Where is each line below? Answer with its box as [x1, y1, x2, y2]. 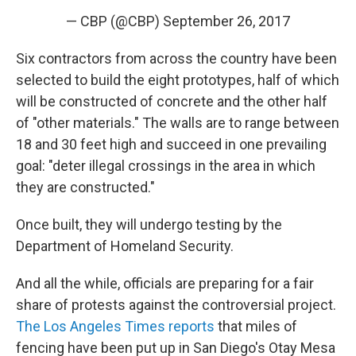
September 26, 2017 [163, 13, 290, 30]
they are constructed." [16, 179, 155, 196]
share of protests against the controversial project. [16, 296, 336, 314]
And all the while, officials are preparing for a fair [16, 275, 314, 292]
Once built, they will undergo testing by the [16, 216, 282, 234]
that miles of [215, 318, 297, 335]
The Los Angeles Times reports [16, 318, 215, 335]
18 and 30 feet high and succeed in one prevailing [16, 136, 327, 153]
